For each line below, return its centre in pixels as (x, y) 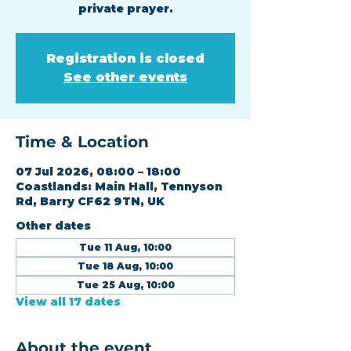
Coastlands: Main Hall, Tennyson (119, 186)
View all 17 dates (68, 302)
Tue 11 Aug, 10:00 (125, 247)
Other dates (53, 226)
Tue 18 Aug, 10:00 (125, 266)
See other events (125, 77)
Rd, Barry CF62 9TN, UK (90, 201)
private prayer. (125, 9)
